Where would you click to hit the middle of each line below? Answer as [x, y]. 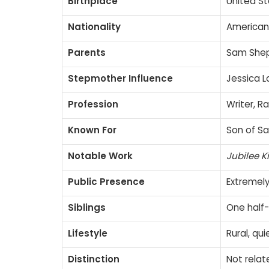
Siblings [87, 208]
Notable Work [100, 156]
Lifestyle [88, 234]
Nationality [94, 27]
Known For [92, 130]
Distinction [94, 259]
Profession [93, 104]
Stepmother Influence [120, 79]
